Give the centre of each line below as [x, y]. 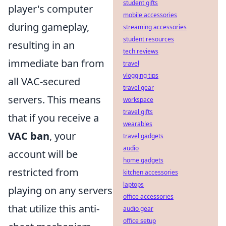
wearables [138, 124]
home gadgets [143, 160]
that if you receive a [53, 118]
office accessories [148, 196]
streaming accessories [155, 27]
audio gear [138, 209]
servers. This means [54, 100]
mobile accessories [150, 15]
